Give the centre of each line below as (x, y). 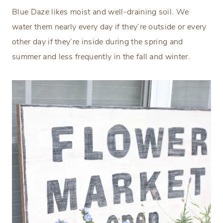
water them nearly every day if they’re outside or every (109, 27)
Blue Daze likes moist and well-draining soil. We (101, 12)
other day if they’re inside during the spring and (98, 42)
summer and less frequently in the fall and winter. (101, 57)
